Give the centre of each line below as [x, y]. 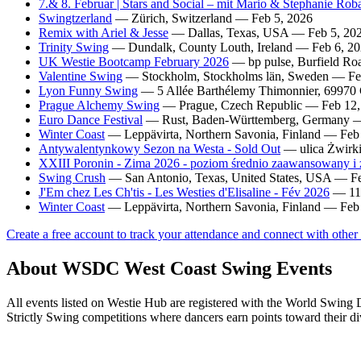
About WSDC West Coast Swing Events [169, 268]
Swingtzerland [75, 18]
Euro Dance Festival [91, 119]
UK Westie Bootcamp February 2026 [134, 61]
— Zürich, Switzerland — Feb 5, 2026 [212, 18]
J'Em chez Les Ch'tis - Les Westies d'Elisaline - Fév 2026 [184, 192]
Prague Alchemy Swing [99, 105]
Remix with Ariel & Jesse [104, 32]
